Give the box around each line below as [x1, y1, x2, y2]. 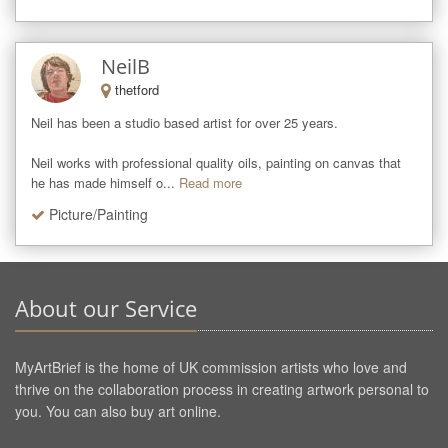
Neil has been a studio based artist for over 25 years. [31, 113, 342, 133]
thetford [115, 80, 159, 100]
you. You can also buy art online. [15, 401, 221, 421]
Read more [179, 173, 242, 193]
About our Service [15, 293, 197, 323]
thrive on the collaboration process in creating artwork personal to [15, 379, 429, 399]
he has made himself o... [31, 173, 175, 193]
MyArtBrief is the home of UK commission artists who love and [15, 357, 407, 377]
